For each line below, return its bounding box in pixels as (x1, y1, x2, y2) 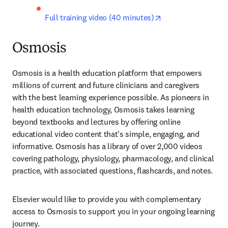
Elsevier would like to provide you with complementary (12, 194, 202, 205)
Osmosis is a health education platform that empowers (12, 68, 202, 78)
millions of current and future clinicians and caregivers (12, 80, 200, 91)
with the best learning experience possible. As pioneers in (12, 92, 209, 103)
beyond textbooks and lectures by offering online (12, 117, 181, 127)
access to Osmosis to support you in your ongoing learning (12, 206, 215, 217)
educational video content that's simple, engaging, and (12, 129, 199, 139)
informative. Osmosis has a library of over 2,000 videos (12, 141, 203, 152)
